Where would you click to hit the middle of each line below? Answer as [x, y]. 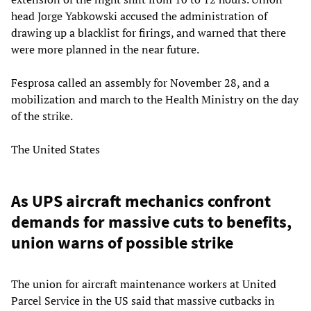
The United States [56, 150]
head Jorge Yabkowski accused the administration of [139, 16]
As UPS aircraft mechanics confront [141, 201]
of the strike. [42, 116]
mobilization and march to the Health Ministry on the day [155, 100]
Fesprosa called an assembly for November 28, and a [140, 83]
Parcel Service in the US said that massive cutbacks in [143, 301]
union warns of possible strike [122, 243]
